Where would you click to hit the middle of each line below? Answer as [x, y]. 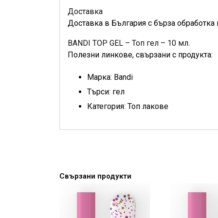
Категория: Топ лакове [128, 106]
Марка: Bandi [110, 77]
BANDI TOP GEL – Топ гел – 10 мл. [129, 43]
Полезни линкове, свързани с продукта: [140, 55]
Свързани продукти [95, 176]
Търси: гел [106, 92]
